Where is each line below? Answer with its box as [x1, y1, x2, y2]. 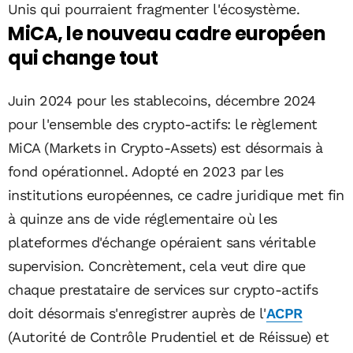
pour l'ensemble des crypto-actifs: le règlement [8, 116, 318, 133]
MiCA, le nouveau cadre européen [8, 20, 326, 47]
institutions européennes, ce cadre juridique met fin [8, 187, 344, 204]
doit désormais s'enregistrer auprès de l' [8, 305, 266, 322]
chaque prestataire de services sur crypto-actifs [8, 281, 318, 299]
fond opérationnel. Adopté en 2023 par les [8, 163, 284, 180]
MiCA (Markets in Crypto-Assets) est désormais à [8, 139, 323, 157]
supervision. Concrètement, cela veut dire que [8, 258, 306, 275]
